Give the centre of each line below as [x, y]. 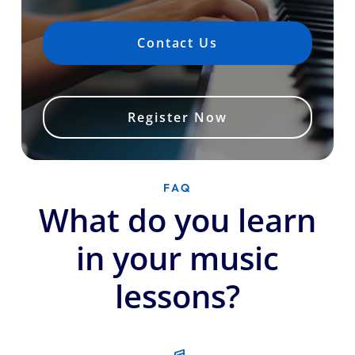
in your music [177, 258]
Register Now [177, 117]
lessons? [177, 296]
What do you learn [177, 220]
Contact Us [177, 42]
